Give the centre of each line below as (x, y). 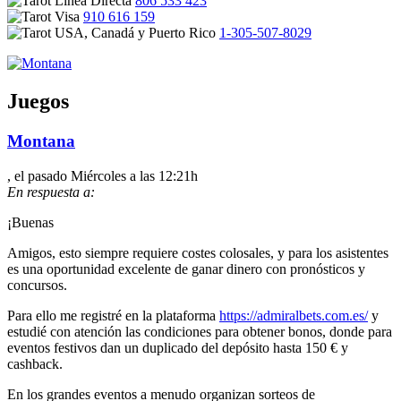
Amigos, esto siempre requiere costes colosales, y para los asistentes (198, 252)
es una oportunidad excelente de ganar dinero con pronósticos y (186, 269)
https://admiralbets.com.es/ (294, 315)
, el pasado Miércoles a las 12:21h (102, 175)
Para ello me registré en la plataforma (113, 315)
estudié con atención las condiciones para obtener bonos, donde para (200, 331)
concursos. (37, 285)
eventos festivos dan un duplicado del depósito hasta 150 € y (178, 347)
